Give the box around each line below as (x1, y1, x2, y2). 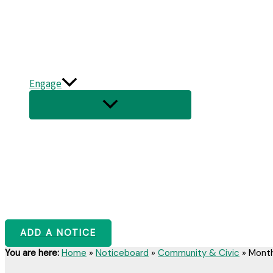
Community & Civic (158, 247, 239, 260)
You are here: (5, 247, 59, 260)
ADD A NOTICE (20, 227, 96, 239)
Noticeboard (96, 247, 149, 260)
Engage (29, 76, 62, 90)
